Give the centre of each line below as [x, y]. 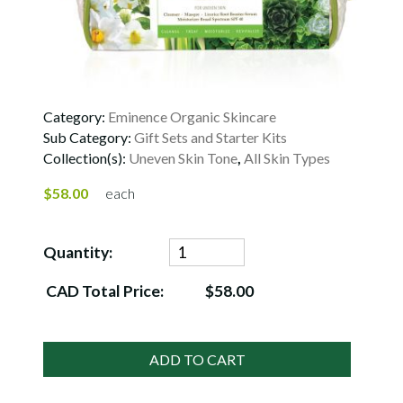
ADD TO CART [197, 360]
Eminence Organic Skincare [192, 116]
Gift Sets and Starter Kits [210, 137]
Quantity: [78, 253]
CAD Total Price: [103, 291]
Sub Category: [89, 137]
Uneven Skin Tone [183, 158]
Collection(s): [86, 158]
